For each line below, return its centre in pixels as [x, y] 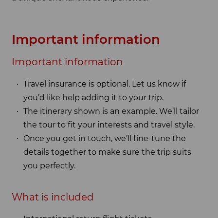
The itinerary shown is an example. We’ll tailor [111, 111]
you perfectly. [49, 165]
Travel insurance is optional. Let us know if [105, 84]
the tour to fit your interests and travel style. [109, 125]
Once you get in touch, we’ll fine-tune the [105, 138]
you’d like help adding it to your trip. [93, 97]
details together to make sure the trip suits [107, 152]
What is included [53, 197]
